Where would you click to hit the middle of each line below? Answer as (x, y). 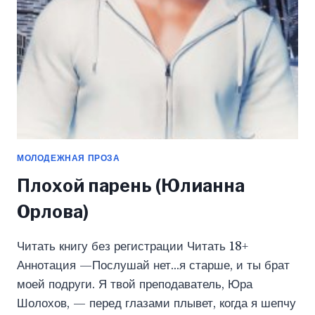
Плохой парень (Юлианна (131, 185)
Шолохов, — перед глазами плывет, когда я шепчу (156, 303)
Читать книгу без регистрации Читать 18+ (133, 246)
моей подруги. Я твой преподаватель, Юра (135, 284)
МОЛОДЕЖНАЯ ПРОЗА (69, 157)
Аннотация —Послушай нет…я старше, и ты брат (153, 265)
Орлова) (53, 211)
